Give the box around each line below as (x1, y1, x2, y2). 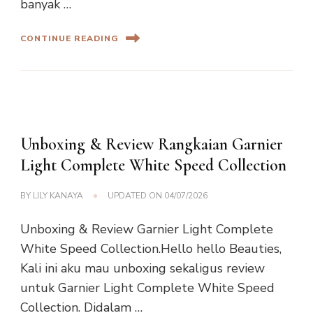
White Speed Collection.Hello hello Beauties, (20, 240, 282, 258)
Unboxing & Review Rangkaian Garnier (20, 134, 283, 155)
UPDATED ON (108, 190, 164, 202)
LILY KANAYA (33, 190, 83, 202)
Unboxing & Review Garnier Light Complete (20, 221, 273, 238)
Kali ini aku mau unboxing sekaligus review (20, 260, 265, 277)
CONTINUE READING (20, 32, 119, 44)
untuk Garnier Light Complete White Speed (20, 279, 275, 297)
